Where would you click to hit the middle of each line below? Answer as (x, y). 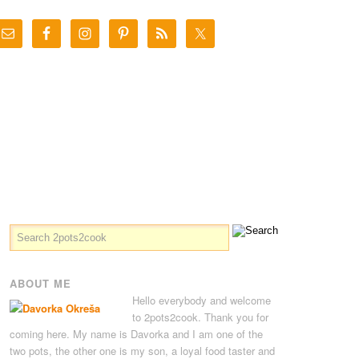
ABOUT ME (40, 283)
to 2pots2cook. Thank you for (200, 317)
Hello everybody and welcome (201, 300)
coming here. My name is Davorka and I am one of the (136, 334)
